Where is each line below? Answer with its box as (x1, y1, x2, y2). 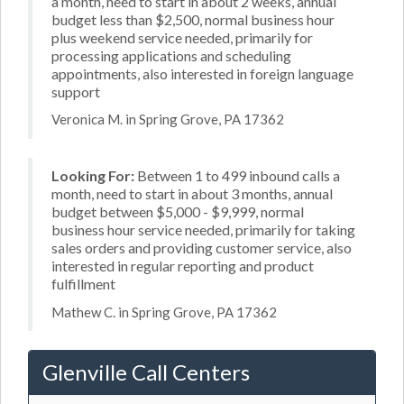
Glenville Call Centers (42, 359, 250, 385)
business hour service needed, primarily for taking (51, 221, 355, 238)
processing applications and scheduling (51, 46, 291, 64)
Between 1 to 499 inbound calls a (134, 167, 340, 184)
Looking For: (51, 167, 134, 184)
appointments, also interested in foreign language (51, 64, 353, 82)
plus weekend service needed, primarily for (51, 28, 313, 46)
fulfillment (51, 275, 115, 292)
